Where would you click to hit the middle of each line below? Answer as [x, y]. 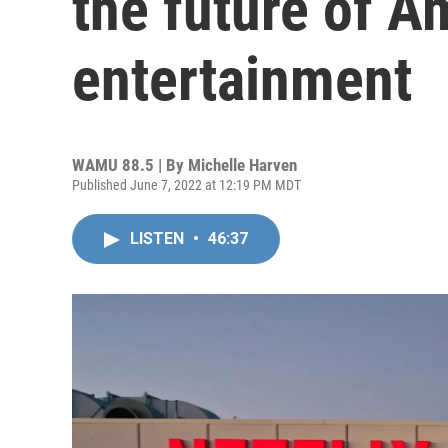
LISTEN [159, 238]
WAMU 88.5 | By [130, 165]
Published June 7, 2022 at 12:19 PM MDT [186, 185]
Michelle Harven [242, 165]
